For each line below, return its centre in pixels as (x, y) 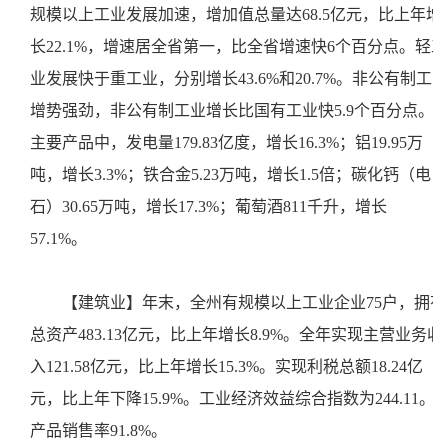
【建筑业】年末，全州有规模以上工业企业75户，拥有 (254, 302)
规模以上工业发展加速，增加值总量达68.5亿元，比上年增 (236, 14)
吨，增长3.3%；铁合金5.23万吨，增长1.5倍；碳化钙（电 (230, 174)
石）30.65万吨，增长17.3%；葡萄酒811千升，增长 (208, 206)
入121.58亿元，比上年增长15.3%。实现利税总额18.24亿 (226, 366)
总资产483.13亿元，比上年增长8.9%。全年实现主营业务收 (236, 334)
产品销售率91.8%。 (102, 430)
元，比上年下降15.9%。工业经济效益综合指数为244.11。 (232, 398)
